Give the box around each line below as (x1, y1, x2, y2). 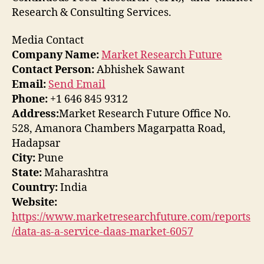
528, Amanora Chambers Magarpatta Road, (12, 122, 226, 136)
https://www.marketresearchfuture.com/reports (12, 210, 250, 225)
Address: (12, 107, 59, 121)
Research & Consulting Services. (12, 5, 171, 19)
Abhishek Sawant (94, 63, 184, 77)
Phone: (12, 93, 48, 107)
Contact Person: (12, 63, 94, 77)
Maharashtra (42, 166, 108, 180)
